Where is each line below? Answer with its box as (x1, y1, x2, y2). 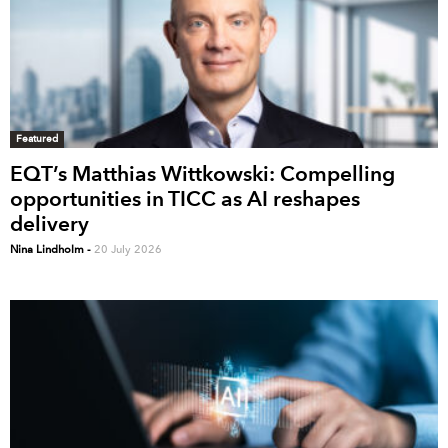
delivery (10, 211, 89, 237)
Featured (16, 132, 58, 146)
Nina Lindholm (10, 243, 84, 257)
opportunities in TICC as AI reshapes (10, 186, 360, 212)
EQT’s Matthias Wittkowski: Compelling (10, 161, 395, 187)
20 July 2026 (94, 243, 162, 257)
